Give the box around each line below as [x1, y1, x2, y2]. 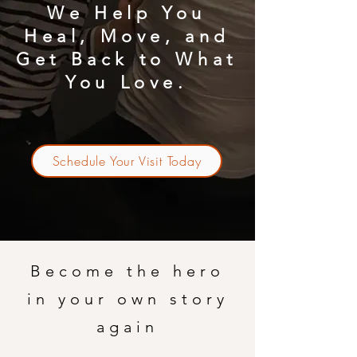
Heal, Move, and [23, 25, 229, 47]
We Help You [47, 2, 206, 24]
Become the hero [30, 261, 225, 280]
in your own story [26, 288, 229, 308]
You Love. [65, 71, 188, 93]
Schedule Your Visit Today [52, 151, 202, 170]
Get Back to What [16, 48, 237, 70]
